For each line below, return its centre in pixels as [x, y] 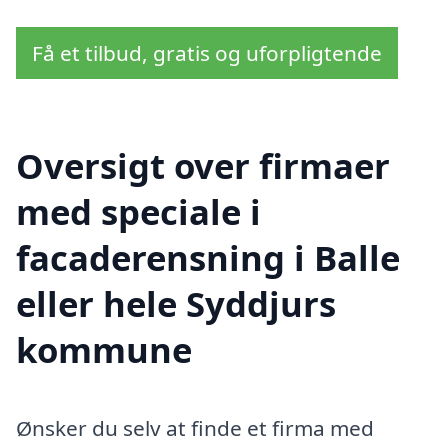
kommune [104, 350]
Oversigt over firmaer [203, 166]
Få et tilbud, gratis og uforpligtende [207, 52]
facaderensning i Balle [208, 258]
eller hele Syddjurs [176, 304]
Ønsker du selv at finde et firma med [195, 428]
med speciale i [138, 212]
